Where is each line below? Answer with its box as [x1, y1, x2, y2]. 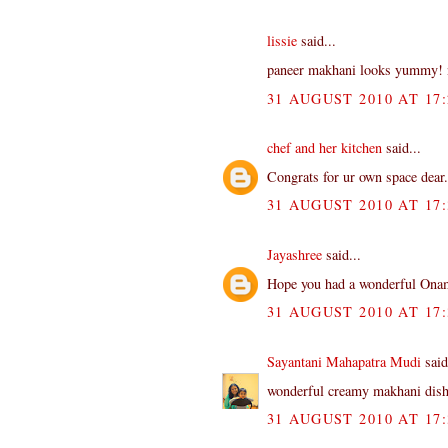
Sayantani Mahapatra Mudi [267, 351, 421, 371]
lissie [267, 31, 297, 51]
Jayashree [267, 245, 322, 265]
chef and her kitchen [267, 138, 382, 158]
